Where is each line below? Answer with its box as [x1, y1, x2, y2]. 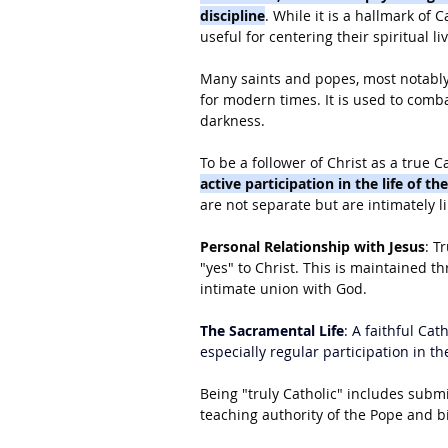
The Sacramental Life [200, 321, 344, 340]
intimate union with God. [200, 279, 367, 298]
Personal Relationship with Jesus [200, 237, 425, 256]
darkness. [200, 111, 265, 130]
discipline [200, 6, 265, 25]
